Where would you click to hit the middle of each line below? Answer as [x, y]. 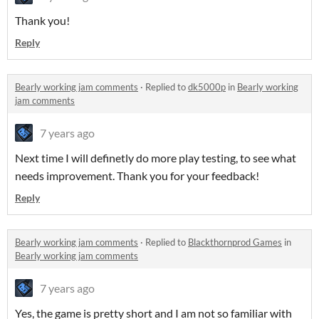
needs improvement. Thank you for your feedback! [137, 176]
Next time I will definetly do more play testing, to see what [156, 158]
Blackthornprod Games [235, 242]
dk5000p [207, 87]
